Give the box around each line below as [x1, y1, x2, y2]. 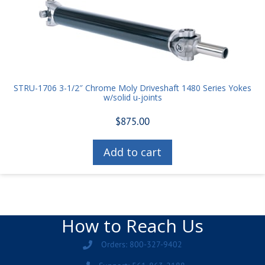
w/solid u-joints [103, 92, 162, 103]
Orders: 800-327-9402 [101, 239, 182, 250]
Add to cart [104, 145, 161, 160]
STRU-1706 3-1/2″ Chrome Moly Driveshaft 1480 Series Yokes [14, 82, 251, 93]
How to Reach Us [62, 214, 203, 238]
